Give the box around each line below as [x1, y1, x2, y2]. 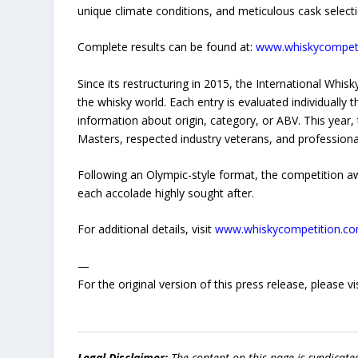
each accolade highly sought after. [78, 185, 255, 201]
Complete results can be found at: [78, 39, 257, 55]
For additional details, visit [78, 221, 216, 237]
